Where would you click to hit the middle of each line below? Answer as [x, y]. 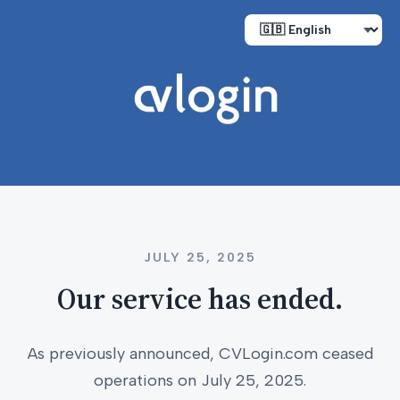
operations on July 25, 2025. [200, 380]
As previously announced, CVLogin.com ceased [200, 353]
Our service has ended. [200, 299]
